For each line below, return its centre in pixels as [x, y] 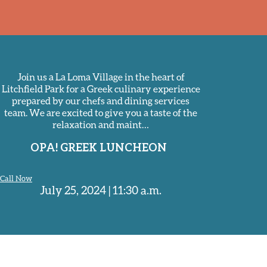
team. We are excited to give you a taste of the [101, 112]
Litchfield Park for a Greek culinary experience [101, 89]
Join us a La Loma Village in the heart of [101, 77]
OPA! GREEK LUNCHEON [98, 147]
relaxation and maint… [101, 124]
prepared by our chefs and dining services [101, 100]
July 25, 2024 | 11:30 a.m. [101, 190]
